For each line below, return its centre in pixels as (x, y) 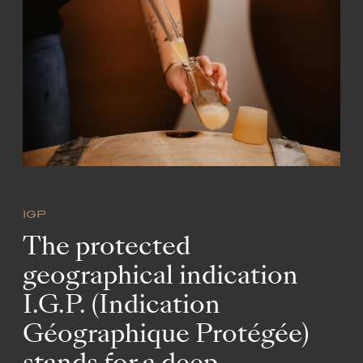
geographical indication (160, 277)
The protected (107, 248)
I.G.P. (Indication (122, 306)
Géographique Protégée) (166, 335)
